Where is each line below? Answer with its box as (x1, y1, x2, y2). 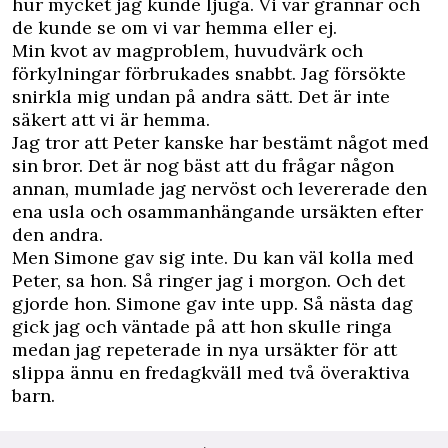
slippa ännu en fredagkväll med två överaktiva (12, 361, 410, 385)
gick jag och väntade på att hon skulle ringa (12, 315, 392, 339)
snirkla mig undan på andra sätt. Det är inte (12, 85, 390, 109)
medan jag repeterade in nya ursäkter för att (12, 338, 397, 362)
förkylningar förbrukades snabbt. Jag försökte (12, 62, 406, 86)
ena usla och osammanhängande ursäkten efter (12, 200, 423, 224)
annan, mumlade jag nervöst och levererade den (12, 177, 427, 201)
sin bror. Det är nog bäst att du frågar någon (12, 154, 394, 178)
